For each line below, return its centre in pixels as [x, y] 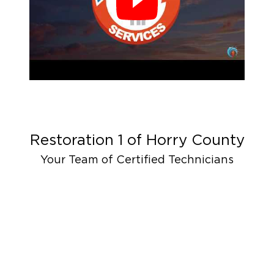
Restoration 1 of [88, 141]
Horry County [195, 141]
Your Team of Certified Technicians [137, 161]
